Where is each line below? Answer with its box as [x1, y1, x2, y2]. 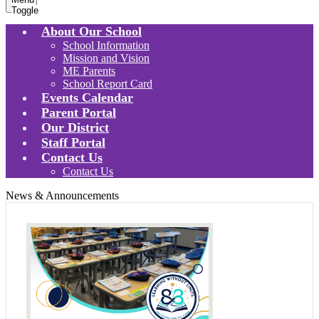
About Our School [41, 24, 142, 39]
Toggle [11, 5, 38, 16]
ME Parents [63, 65, 115, 78]
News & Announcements [6, 189, 119, 202]
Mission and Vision [63, 52, 150, 65]
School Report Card [63, 78, 152, 90]
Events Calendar [41, 90, 133, 105]
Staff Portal [41, 135, 105, 150]
